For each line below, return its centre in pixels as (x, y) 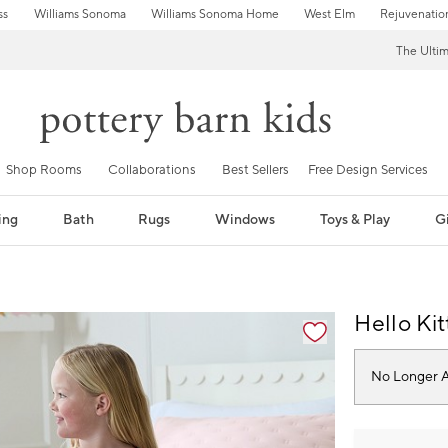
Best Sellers (255, 169)
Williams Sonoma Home (214, 14)
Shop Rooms (44, 169)
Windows (245, 219)
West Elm (329, 14)
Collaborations (152, 169)
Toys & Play (355, 219)
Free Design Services (368, 169)
